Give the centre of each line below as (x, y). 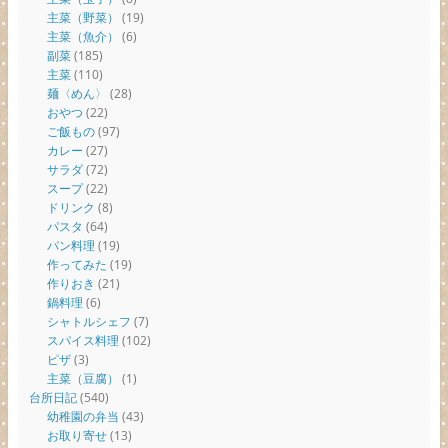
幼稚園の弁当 (82, 417)
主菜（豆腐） (82, 379)
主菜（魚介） (82, 37)
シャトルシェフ (88, 322)
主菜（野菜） (82, 18)
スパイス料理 (82, 341)
